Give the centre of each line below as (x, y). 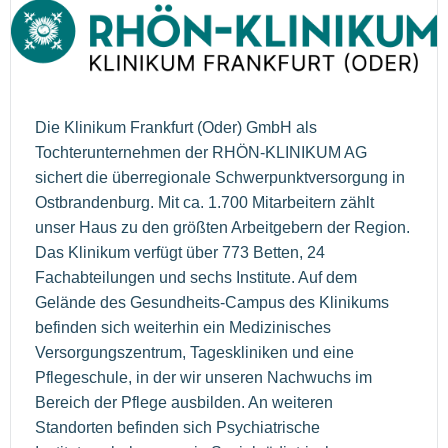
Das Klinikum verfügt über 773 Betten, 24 (180, 253)
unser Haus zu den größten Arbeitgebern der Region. (222, 228)
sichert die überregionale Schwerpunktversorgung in (220, 178)
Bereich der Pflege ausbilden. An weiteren (184, 403)
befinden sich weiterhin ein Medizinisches (183, 328)
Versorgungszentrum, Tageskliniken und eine (194, 353)
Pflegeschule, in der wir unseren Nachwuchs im (203, 378)
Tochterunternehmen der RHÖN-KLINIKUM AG (201, 153)
